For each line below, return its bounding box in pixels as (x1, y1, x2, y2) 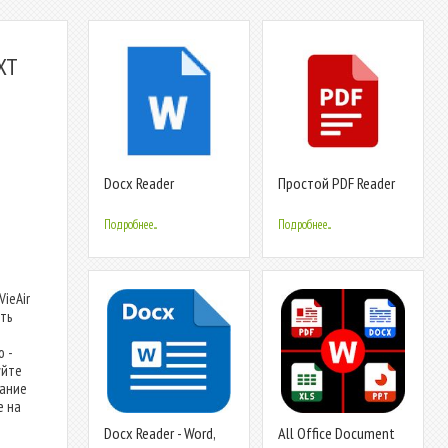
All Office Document (278, 423, 395, 443)
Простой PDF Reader (278, 173, 395, 193)
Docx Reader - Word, (104, 423, 215, 443)
